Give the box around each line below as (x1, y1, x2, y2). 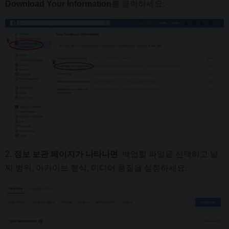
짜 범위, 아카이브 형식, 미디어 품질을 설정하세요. (5, 164, 187, 173)
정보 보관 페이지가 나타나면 (14, 150, 120, 159)
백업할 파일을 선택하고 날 (120, 150, 218, 159)
